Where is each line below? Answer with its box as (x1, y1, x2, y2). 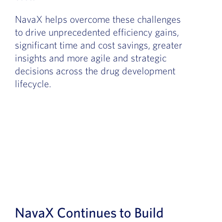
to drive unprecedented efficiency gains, (14, 26, 179, 38)
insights (14, 52, 47, 63)
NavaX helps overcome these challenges (14, 13, 181, 25)
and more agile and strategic (46, 52, 166, 63)
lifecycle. (14, 77, 51, 89)
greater (152, 39, 182, 51)
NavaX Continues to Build (14, 204, 164, 221)
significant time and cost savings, (14, 39, 153, 51)
